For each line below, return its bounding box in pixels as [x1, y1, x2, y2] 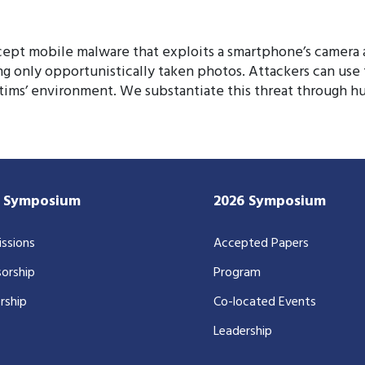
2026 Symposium [213, 189, 326, 213]
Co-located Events [213, 291, 316, 313]
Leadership [213, 320, 272, 342]
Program [213, 262, 261, 284]
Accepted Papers [213, 232, 309, 254]
